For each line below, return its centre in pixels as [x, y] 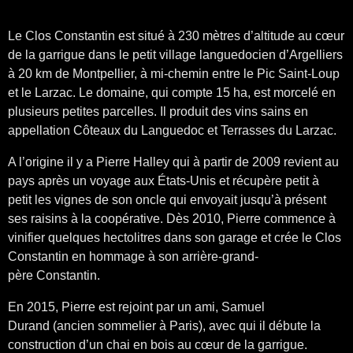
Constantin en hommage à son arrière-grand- [133, 257]
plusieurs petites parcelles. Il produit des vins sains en [158, 112]
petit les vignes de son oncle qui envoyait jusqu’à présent [167, 200]
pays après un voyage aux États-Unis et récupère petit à [163, 181]
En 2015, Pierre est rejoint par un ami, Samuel [136, 307]
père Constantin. [54, 276]
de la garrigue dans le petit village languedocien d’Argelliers [175, 55]
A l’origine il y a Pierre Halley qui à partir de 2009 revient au [173, 162]
